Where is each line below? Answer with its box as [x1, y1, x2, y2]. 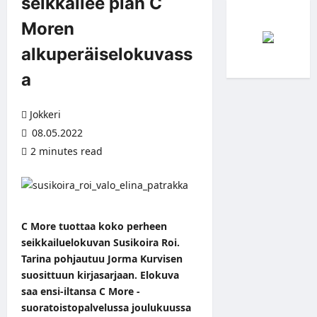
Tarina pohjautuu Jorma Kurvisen [21, 251, 183, 265]
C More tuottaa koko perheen [21, 219, 167, 233]
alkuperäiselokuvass [21, 43, 192, 64]
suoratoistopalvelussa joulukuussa [21, 300, 191, 314]
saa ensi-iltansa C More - [21, 284, 140, 298]
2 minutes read [30, 144, 103, 158]
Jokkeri [30, 107, 61, 121]
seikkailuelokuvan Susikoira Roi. [21, 235, 180, 249]
